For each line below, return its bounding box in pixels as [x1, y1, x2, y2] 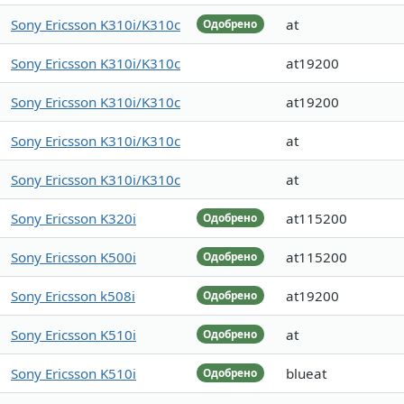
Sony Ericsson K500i [11, 248, 136, 267]
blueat [286, 364, 326, 383]
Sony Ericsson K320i [11, 209, 136, 228]
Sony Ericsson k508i [11, 287, 135, 306]
